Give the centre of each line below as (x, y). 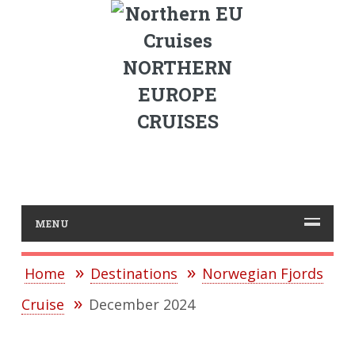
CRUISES (177, 121)
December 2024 (142, 305)
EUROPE (177, 94)
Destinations (134, 274)
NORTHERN (177, 67)
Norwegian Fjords (263, 274)
